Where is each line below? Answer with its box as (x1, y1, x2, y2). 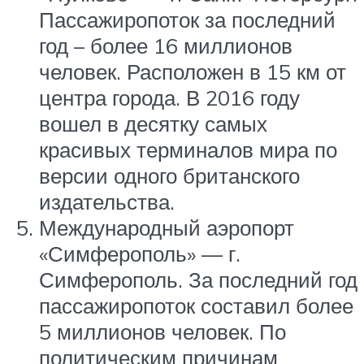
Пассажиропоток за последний (39, 6, 336, 33)
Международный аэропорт (39, 214, 294, 241)
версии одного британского (39, 162, 300, 189)
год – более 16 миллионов (39, 32, 292, 59)
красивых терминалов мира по (39, 136, 337, 163)
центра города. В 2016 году (39, 84, 300, 111)
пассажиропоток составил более (39, 292, 353, 319)
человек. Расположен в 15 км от (39, 58, 346, 85)
